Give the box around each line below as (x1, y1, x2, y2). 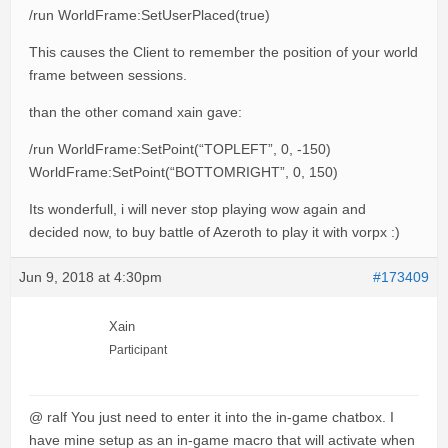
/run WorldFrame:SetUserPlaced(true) (29, 7, 270, 24)
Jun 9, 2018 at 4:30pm (19, 269, 162, 286)
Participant (109, 343, 167, 358)
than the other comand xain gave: (29, 104, 242, 121)
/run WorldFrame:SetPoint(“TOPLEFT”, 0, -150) (29, 141, 331, 158)
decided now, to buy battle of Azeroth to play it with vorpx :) (29, 224, 400, 241)
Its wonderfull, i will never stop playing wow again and (29, 201, 366, 218)
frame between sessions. (29, 67, 187, 84)
